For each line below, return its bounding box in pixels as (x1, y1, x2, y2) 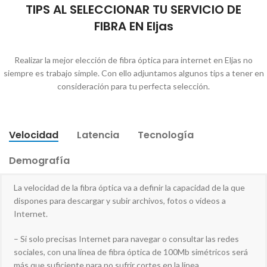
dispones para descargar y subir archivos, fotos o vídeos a (14, 195, 226, 206)
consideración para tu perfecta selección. (57, 81, 210, 92)
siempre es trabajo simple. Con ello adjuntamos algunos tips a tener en (3, 68, 264, 79)
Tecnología (138, 128, 194, 142)
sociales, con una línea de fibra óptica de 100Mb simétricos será (14, 247, 248, 257)
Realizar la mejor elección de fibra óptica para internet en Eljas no (14, 55, 253, 66)
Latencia (77, 128, 119, 142)
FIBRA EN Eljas (94, 18, 173, 35)
